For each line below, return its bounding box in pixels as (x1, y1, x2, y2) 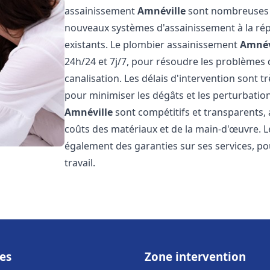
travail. (64, 156, 96, 169)
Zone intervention (145, 249, 246, 264)
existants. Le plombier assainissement (64, 38, 240, 51)
